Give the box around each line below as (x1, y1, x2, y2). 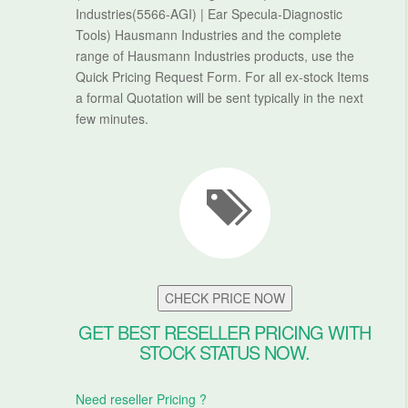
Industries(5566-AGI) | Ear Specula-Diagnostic (75, 5, 342, 23)
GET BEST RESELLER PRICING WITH (78, 319, 372, 345)
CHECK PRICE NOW (164, 289, 285, 307)
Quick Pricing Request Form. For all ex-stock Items (75, 67, 369, 86)
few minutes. (75, 109, 148, 127)
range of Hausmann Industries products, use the (75, 46, 354, 65)
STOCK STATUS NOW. (139, 339, 311, 365)
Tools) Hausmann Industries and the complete (75, 25, 342, 44)
